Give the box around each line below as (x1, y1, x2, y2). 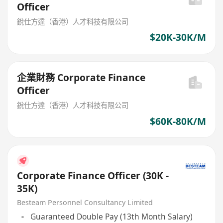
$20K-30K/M (149, 31, 206, 44)
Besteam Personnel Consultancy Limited (17, 197, 153, 207)
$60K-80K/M (149, 114, 206, 128)
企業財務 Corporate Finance (17, 71, 58, 85)
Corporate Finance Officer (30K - (17, 169, 169, 182)
